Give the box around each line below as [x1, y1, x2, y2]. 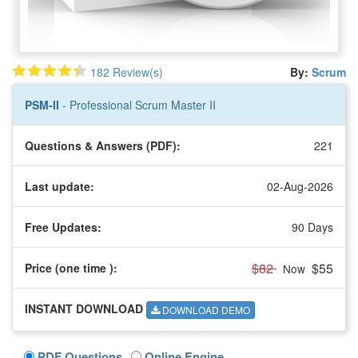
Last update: [25, 177, 94, 194]
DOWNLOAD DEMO [160, 303, 250, 317]
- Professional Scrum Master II [62, 96, 216, 113]
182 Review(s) [90, 63, 163, 80]
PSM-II [25, 96, 62, 113]
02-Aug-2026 [267, 177, 333, 194]
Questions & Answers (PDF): [25, 137, 181, 153]
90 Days [292, 218, 333, 235]
